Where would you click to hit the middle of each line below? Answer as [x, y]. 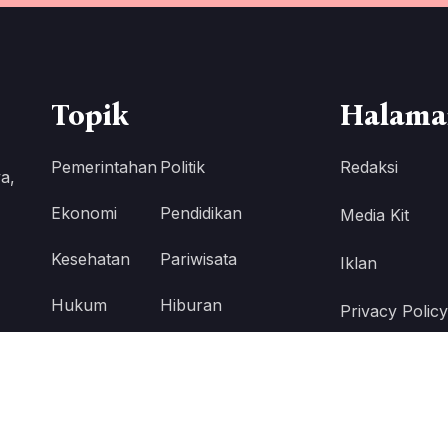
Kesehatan [90, 258]
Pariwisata [199, 258]
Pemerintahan [103, 166]
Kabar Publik [99, 350]
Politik [183, 166]
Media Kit [374, 214]
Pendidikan [201, 212]
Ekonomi [83, 212]
